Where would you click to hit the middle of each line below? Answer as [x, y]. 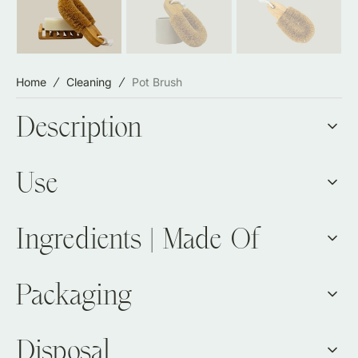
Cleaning [89, 82]
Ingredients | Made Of [139, 238]
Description [79, 126]
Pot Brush [157, 82]
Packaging [74, 294]
